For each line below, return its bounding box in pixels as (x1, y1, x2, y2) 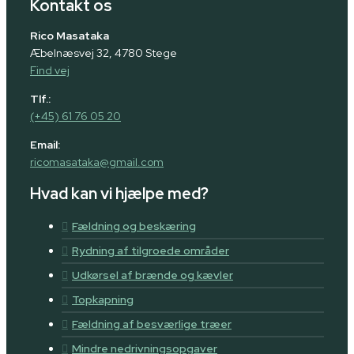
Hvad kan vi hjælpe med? (30, 183, 209, 204)
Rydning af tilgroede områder (72, 243, 229, 258)
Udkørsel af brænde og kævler (72, 267, 233, 282)
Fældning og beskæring (72, 218, 196, 233)
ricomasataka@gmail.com (30, 155, 164, 170)
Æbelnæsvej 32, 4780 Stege (30, 46, 177, 61)
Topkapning (72, 292, 134, 307)
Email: (30, 137, 60, 153)
